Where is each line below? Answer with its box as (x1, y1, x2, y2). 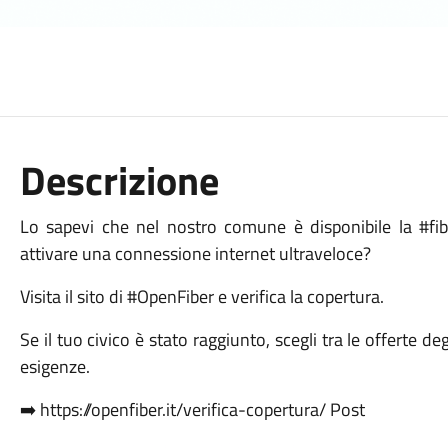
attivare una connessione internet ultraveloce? (19, 240, 375, 267)
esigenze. (19, 353, 90, 380)
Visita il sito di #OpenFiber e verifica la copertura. (19, 283, 384, 310)
